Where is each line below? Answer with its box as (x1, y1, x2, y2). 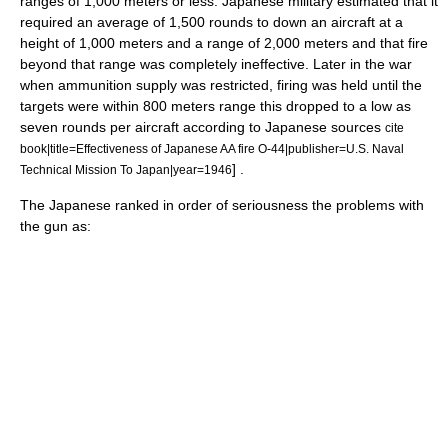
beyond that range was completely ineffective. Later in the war (20, 56, 412, 72)
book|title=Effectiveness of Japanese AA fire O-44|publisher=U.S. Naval (20, 142, 404, 155)
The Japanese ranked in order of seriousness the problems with (20, 197, 424, 213)
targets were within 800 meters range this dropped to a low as (20, 98, 411, 114)
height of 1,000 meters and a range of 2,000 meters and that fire (20, 35, 428, 51)
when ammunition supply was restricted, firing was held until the (20, 77, 422, 93)
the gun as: (20, 218, 91, 234)
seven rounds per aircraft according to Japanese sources (20, 119, 385, 135)
